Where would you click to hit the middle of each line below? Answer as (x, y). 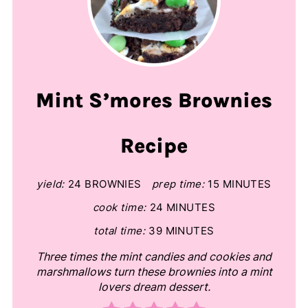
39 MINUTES (181, 231)
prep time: (178, 185)
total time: (120, 231)
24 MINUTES (182, 208)
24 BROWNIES (104, 185)
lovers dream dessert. (154, 287)
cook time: (120, 208)
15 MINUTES (240, 185)
